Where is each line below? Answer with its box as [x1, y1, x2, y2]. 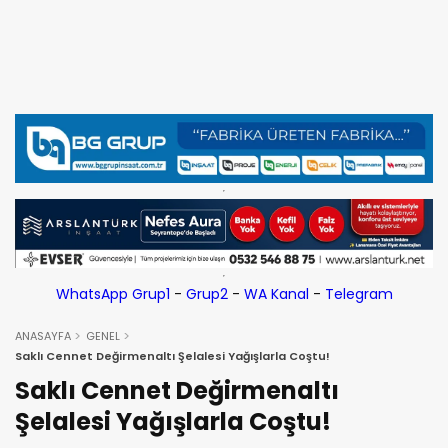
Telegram [324, 284, 393, 305]
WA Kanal [243, 284, 309, 305]
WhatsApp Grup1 [55, 284, 170, 305]
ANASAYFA [15, 328, 71, 345]
